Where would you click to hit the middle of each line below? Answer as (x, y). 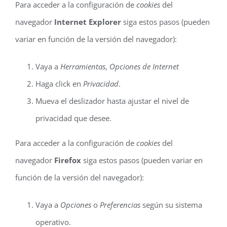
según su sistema (171, 205)
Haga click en (59, 84)
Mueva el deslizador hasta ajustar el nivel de (112, 101)
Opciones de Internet (144, 66)
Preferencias (120, 205)
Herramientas (83, 66)
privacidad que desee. (73, 118)
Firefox (68, 160)
